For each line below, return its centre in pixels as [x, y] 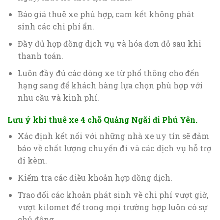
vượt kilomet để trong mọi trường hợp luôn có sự [112, 207]
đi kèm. [32, 161]
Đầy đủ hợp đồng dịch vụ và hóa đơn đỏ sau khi [109, 43]
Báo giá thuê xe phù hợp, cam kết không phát [106, 14]
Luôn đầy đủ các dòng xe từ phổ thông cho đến [108, 73]
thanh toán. [40, 55]
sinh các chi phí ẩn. [56, 27]
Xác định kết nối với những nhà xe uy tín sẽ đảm [113, 136]
